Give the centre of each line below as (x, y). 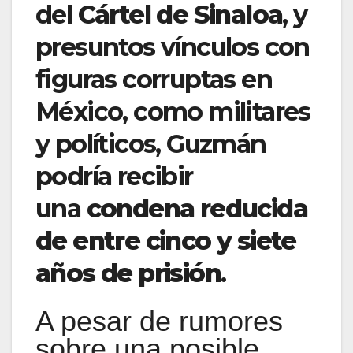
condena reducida (197, 209)
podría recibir (114, 176)
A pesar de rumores (159, 321)
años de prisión (128, 273)
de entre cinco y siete (166, 241)
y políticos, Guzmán (151, 144)
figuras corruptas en (154, 80)
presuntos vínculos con (173, 47)
